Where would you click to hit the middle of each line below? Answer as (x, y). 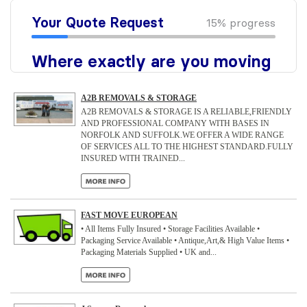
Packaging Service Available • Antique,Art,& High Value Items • (185, 241)
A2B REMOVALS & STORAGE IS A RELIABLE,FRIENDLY (186, 112)
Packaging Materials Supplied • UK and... (149, 252)
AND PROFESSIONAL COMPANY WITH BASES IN (175, 123)
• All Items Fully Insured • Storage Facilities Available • (170, 229)
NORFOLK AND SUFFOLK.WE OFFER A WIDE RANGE (182, 135)
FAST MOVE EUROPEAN (129, 215)
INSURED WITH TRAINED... (133, 158)
